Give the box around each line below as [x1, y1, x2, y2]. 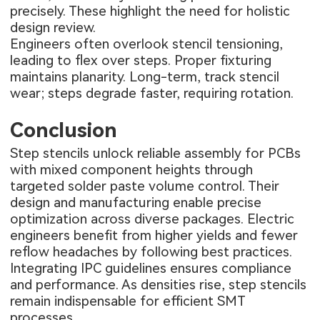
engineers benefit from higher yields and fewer [10, 226, 299, 244]
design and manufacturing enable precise [10, 194, 262, 211]
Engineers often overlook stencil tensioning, [10, 36, 284, 53]
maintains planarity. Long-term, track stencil [10, 69, 280, 86]
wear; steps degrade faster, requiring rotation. [10, 85, 294, 102]
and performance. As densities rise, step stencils [10, 276, 307, 293]
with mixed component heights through [10, 161, 254, 178]
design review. [10, 19, 96, 36]
